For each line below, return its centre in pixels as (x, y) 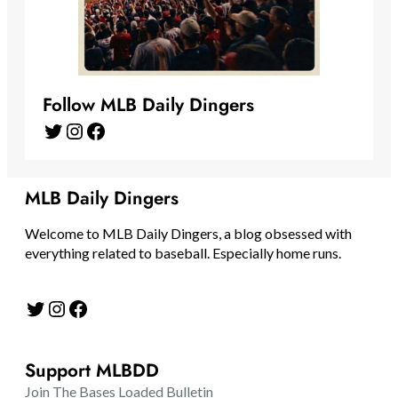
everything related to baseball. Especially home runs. (183, 253)
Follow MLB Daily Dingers (148, 105)
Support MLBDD (92, 371)
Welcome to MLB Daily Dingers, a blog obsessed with (188, 234)
